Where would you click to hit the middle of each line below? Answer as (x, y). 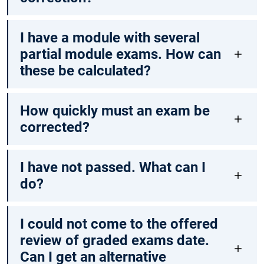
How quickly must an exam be (115, 111)
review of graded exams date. (114, 241)
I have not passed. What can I (113, 168)
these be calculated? (85, 71)
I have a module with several (110, 38)
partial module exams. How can (120, 55)
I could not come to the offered (119, 224)
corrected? (55, 128)
